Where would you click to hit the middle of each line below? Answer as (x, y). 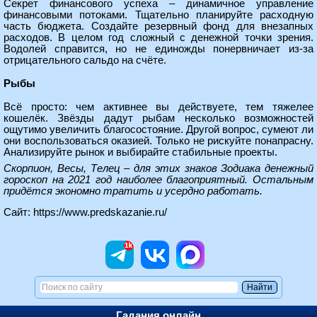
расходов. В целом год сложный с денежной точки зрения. (158, 38)
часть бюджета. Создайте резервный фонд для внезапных (158, 26)
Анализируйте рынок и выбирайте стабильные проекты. (140, 152)
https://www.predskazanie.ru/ (100, 212)
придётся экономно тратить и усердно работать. (133, 191)
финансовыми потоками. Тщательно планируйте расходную (158, 15)
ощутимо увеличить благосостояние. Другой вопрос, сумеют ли (158, 129)
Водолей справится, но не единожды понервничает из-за (158, 49)
